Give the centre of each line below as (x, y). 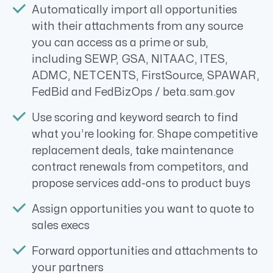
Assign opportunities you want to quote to (143, 210)
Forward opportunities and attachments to (145, 252)
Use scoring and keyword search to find (135, 118)
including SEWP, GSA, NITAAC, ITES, (130, 60)
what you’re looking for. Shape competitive (145, 135)
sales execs (61, 226)
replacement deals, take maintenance (133, 151)
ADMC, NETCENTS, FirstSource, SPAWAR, (146, 76)
